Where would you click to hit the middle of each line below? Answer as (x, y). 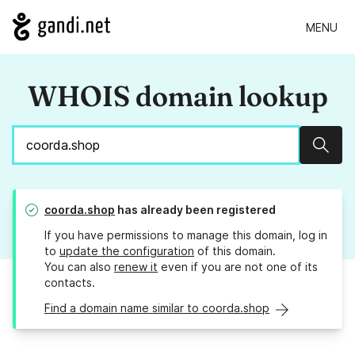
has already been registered (195, 210)
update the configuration (127, 251)
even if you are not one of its (238, 267)
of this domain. (235, 251)
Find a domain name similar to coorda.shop (157, 308)
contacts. (70, 283)
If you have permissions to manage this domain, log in (186, 235)
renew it (136, 267)
